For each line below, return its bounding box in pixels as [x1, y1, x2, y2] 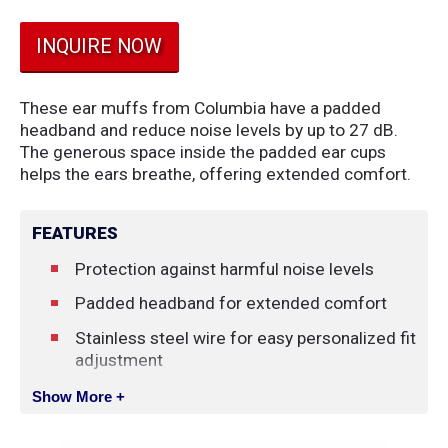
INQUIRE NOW [36, 34, 163, 58]
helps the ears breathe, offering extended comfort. [19, 164, 411, 185]
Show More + [32, 388, 126, 406]
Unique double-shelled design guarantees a [74, 384, 407, 405]
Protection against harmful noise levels [74, 258, 374, 279]
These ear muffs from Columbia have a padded [19, 98, 381, 119]
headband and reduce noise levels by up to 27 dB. [19, 120, 398, 141]
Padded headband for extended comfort [74, 293, 387, 314]
